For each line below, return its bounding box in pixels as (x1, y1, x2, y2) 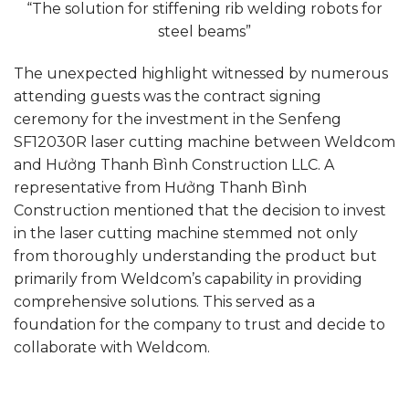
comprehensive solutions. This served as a (14, 292, 315, 310)
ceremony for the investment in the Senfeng (14, 110, 341, 128)
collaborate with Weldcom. (14, 338, 210, 356)
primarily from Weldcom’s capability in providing (14, 269, 362, 288)
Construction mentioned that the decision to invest (14, 201, 386, 219)
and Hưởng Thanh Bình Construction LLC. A (14, 155, 334, 173)
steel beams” (158, 22, 251, 40)
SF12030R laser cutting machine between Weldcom (14, 132, 395, 151)
